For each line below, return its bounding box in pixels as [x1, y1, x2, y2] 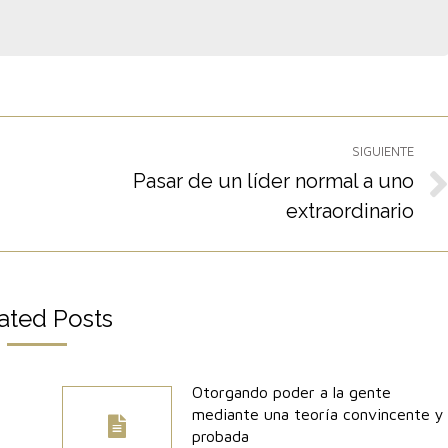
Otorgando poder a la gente [191, 382, 391, 401]
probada [191, 426, 249, 445]
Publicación [65, 184, 146, 203]
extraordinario [286, 198, 414, 223]
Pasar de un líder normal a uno [133, 168, 414, 193]
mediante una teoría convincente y [191, 404, 444, 423]
